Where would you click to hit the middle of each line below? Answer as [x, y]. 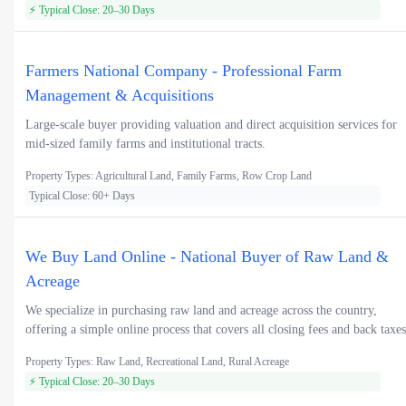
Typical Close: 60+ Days [82, 195]
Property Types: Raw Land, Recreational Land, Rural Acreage [157, 361]
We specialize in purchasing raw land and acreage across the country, [201, 310]
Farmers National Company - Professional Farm [184, 70]
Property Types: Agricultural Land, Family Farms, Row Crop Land [169, 175]
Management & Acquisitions [120, 95]
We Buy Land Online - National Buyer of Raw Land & [207, 256]
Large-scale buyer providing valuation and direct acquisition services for [211, 124]
